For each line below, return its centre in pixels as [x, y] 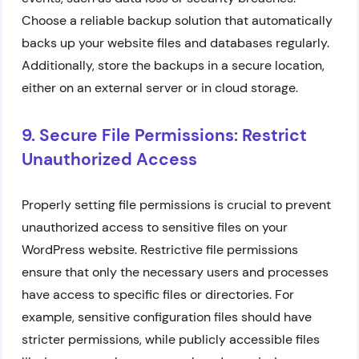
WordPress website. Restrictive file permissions [160, 250]
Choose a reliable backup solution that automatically [177, 20]
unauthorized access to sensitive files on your [155, 227]
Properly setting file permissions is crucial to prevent [176, 205]
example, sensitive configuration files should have [167, 317]
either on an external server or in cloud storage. [160, 88]
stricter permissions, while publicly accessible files [171, 339]
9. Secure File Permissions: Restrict [164, 135]
